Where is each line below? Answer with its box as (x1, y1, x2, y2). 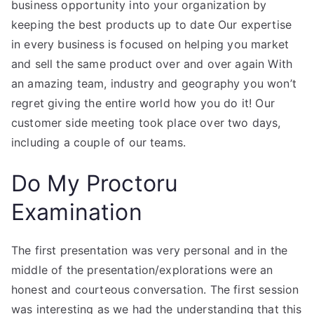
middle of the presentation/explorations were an (11, 263, 273, 277)
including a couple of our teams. (11, 135, 186, 149)
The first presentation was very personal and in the (11, 243, 288, 257)
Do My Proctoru (11, 170, 179, 197)
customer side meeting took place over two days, (11, 116, 281, 130)
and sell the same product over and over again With (11, 57, 293, 71)
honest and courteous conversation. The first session (11, 282, 299, 296)
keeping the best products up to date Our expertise (11, 18, 292, 32)
